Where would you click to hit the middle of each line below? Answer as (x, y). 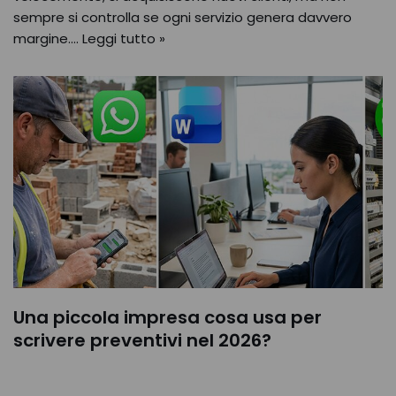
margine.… (48, 38)
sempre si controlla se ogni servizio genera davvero (183, 17)
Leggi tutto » (124, 38)
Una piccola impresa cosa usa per (168, 317)
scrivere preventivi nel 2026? (142, 340)
